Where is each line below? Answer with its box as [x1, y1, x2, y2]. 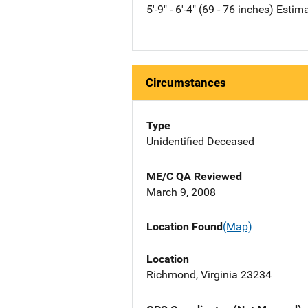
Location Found [146, 220, 223, 234]
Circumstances [146, 76, 226, 90]
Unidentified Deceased [146, 135, 254, 148]
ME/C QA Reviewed [146, 170, 242, 184]
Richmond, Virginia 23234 [146, 267, 272, 281]
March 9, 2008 [146, 186, 216, 199]
